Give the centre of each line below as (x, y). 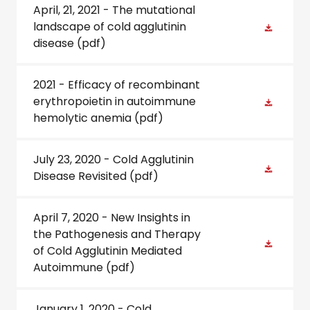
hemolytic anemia (84, 118)
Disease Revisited (81, 176)
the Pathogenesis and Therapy (117, 234)
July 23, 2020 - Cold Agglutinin (113, 159)
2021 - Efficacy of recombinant (117, 85)
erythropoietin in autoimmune (115, 101)
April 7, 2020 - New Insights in (112, 218)
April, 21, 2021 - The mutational (114, 10)
